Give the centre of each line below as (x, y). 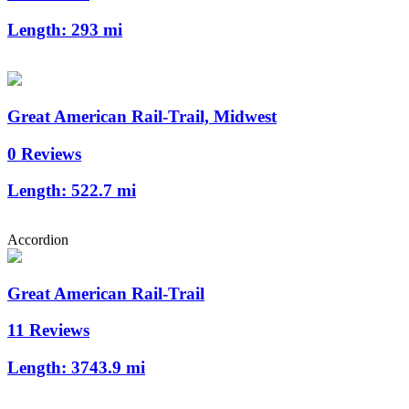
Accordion (38, 239)
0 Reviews (44, 153)
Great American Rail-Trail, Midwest (142, 116)
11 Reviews (48, 330)
